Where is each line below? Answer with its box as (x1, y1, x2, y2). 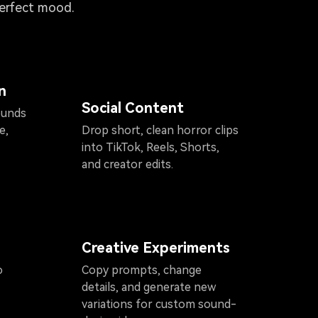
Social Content (82, 99, 184, 117)
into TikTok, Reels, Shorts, (82, 141, 219, 155)
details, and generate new (82, 280, 216, 294)
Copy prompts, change (82, 263, 202, 277)
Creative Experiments (82, 238, 230, 256)
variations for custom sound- (82, 297, 236, 311)
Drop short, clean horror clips (82, 124, 238, 138)
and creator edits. (82, 158, 173, 172)
